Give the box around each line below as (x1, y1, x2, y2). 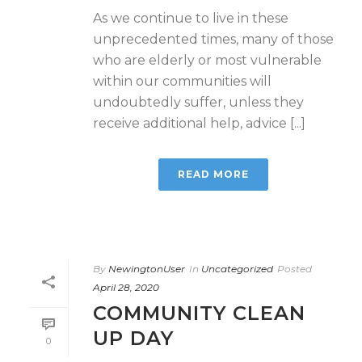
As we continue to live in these (93, 11, 288, 26)
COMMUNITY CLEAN (93, 301, 305, 325)
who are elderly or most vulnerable (93, 53, 322, 68)
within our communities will (93, 74, 271, 89)
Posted (277, 263, 312, 275)
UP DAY (93, 326, 174, 350)
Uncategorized (201, 263, 273, 275)
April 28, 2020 (93, 281, 159, 293)
